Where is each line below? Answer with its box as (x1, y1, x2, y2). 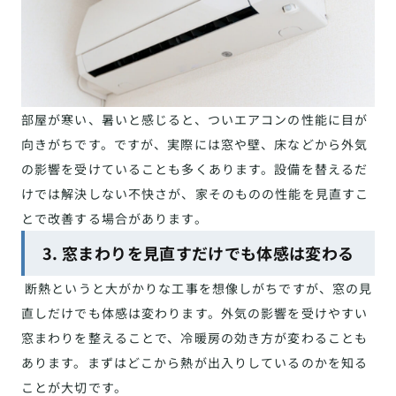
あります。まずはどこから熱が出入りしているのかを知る (21, 353, 369, 371)
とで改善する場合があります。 (21, 209, 208, 227)
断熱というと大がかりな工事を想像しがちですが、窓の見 (21, 278, 373, 297)
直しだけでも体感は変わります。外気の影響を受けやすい (21, 303, 369, 322)
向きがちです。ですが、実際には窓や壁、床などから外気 (21, 134, 369, 153)
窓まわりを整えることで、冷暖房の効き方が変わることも (21, 328, 369, 346)
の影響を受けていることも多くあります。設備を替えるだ (21, 159, 369, 178)
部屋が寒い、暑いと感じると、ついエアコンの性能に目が (21, 110, 369, 128)
